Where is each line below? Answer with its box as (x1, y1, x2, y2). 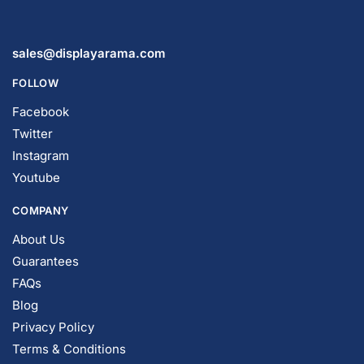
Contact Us (12, 342, 76, 357)
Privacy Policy (12, 298, 94, 314)
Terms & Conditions (12, 320, 126, 336)
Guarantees (12, 232, 79, 248)
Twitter (12, 105, 53, 120)
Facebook (12, 83, 69, 98)
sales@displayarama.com (12, 24, 166, 40)
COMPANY (12, 183, 69, 196)
